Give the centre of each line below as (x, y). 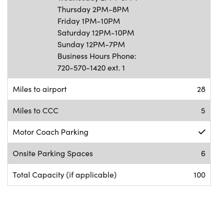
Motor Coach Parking (51, 131)
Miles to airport (40, 89)
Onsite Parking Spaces (53, 153)
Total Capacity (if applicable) (65, 174)
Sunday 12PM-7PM (91, 44)
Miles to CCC (36, 110)
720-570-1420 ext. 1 (91, 67)
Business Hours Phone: (97, 55)
